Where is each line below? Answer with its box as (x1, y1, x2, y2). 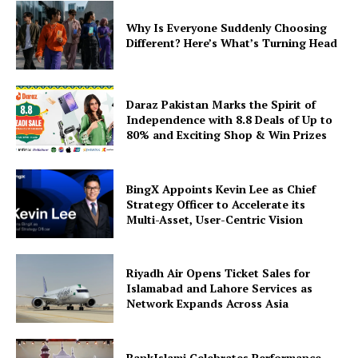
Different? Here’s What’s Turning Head (126, 34, 338, 50)
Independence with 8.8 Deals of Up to (126, 111, 333, 127)
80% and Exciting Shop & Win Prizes (126, 126, 328, 142)
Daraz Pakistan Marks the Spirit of (126, 96, 316, 112)
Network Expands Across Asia (126, 296, 289, 312)
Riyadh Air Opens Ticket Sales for (126, 265, 311, 281)
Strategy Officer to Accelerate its (126, 196, 306, 212)
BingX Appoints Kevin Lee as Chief (126, 181, 316, 197)
